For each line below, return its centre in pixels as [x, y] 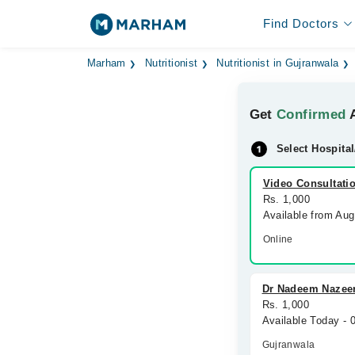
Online [278, 239]
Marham [106, 63]
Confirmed [311, 115]
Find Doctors [301, 23]
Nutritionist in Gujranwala [278, 63]
